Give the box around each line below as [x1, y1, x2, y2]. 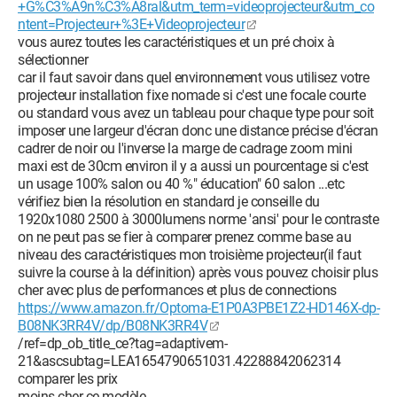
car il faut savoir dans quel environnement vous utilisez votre [18, 69, 369, 86]
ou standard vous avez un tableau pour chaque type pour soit [18, 105, 374, 121]
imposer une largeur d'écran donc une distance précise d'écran [18, 122, 378, 139]
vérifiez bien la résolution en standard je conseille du [18, 193, 320, 210]
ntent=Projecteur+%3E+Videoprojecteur [18, 16, 245, 33]
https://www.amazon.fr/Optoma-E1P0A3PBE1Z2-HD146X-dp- [18, 300, 379, 316]
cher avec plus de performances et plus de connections [18, 282, 337, 299]
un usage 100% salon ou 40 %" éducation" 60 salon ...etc [18, 175, 345, 192]
